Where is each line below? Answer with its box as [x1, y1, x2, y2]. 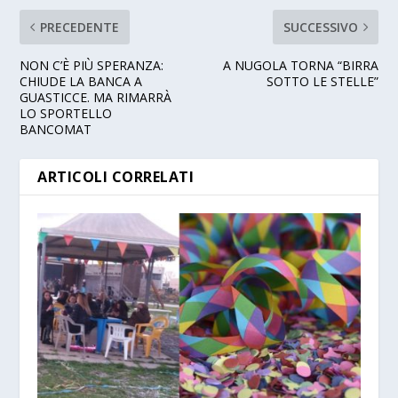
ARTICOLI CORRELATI [37, 167, 195, 187]
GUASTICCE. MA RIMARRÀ [20, 89, 172, 107]
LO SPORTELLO [20, 105, 113, 123]
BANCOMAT [20, 121, 92, 139]
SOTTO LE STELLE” [266, 73, 378, 91]
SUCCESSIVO [283, 19, 358, 36]
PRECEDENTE [40, 19, 120, 36]
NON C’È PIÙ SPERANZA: [20, 57, 164, 75]
